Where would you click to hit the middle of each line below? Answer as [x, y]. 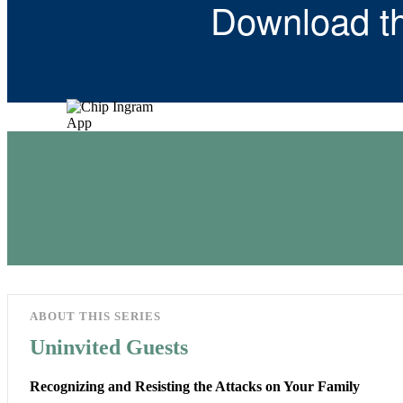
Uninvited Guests [109, 347]
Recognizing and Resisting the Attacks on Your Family [195, 387]
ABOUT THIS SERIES [95, 316]
